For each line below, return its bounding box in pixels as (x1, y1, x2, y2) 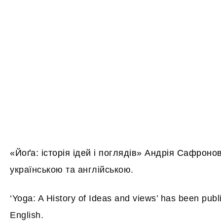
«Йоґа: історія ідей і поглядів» (10, 148, 142, 158)
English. (10, 210, 43, 220)
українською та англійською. (10, 165, 134, 175)
